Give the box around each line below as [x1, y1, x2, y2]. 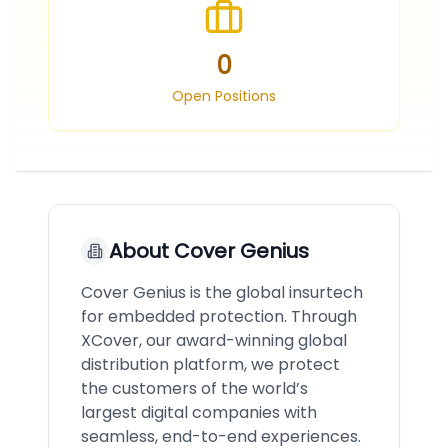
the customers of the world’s [81, 377, 308, 400]
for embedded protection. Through [81, 305, 357, 328]
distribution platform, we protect [81, 353, 340, 376]
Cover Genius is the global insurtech [81, 281, 363, 304]
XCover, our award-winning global [81, 329, 347, 352]
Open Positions [172, 86, 276, 106]
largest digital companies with [81, 401, 317, 424]
